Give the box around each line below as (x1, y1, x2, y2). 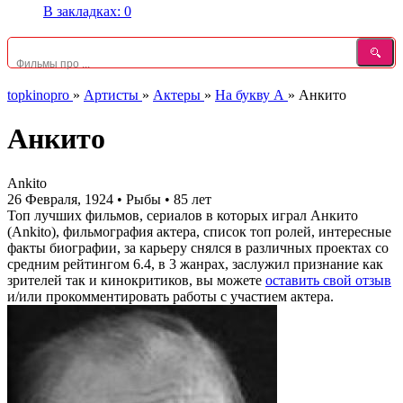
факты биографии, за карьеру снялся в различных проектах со (7, 239, 389, 255)
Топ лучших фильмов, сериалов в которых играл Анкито (7, 207, 358, 223)
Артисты (84, 87, 139, 103)
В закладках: (43, 4, 124, 19)
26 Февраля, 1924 (7, 191, 117, 207)
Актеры (153, 87, 201, 103)
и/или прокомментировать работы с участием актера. (7, 288, 334, 304)
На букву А (215, 87, 284, 103)
